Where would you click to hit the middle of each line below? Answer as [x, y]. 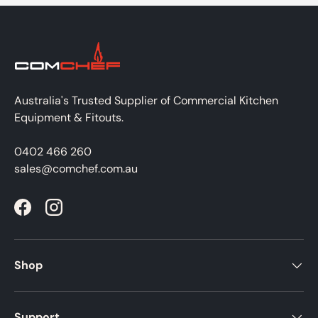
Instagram [79, 214]
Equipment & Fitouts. [69, 117]
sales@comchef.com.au [76, 168]
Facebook [47, 214]
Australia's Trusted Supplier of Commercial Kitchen [146, 100]
